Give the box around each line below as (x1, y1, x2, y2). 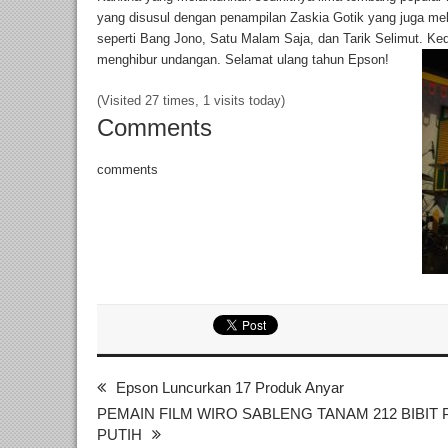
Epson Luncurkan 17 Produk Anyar (116, 379, 344, 397)
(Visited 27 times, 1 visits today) (97, 93, 285, 109)
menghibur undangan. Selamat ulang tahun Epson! (97, 52, 389, 68)
